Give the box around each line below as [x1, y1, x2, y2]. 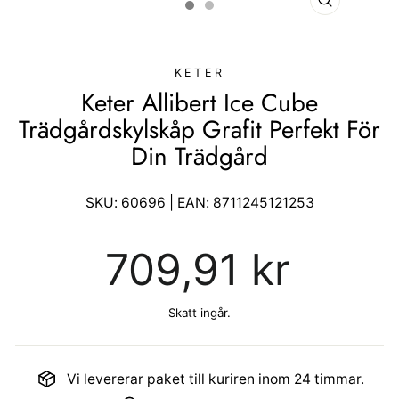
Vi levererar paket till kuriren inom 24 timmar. [66, 370, 364, 387]
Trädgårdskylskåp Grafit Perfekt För [19, 110, 380, 147]
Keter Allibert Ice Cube [81, 84, 318, 120]
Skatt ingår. [168, 305, 231, 320]
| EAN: [165, 193, 213, 211]
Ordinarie [103, 237, 166, 255]
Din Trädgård [131, 137, 268, 174]
